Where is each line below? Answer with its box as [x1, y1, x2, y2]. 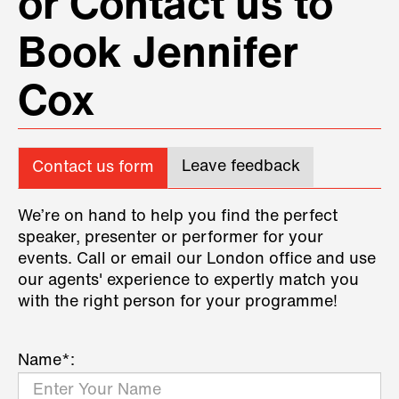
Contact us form [32, 159, 154, 176]
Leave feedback [182, 158, 300, 175]
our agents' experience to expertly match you [18, 272, 359, 289]
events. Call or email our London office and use [18, 250, 376, 268]
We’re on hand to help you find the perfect [18, 208, 338, 225]
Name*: [18, 352, 75, 370]
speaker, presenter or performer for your [18, 229, 323, 247]
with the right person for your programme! [18, 293, 338, 311]
